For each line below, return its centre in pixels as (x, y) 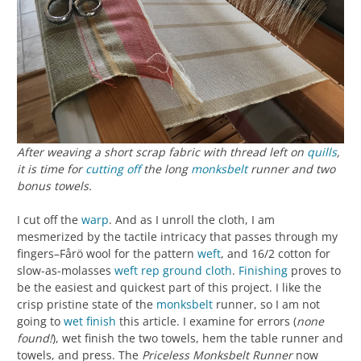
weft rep (137, 270)
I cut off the (49, 219)
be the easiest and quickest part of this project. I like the (169, 287)
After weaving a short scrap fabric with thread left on (162, 151)
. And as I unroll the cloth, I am (192, 219)
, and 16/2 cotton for (276, 253)
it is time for (51, 168)
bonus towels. (54, 185)
